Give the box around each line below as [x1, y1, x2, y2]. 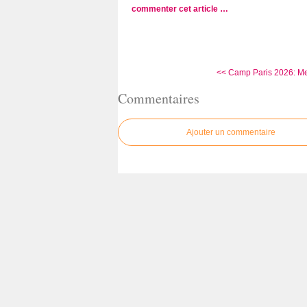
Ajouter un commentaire [186, 127, 275, 138]
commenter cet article [132, 4, 220, 14]
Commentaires [118, 88, 199, 108]
